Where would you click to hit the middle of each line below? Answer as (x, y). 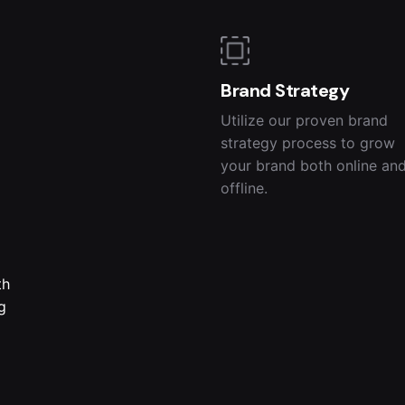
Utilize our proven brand (304, 120)
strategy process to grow (308, 142)
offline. (244, 188)
